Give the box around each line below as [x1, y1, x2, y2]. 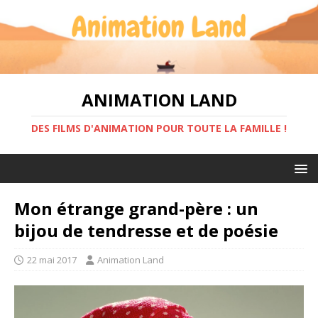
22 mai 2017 [27, 253, 77, 266]
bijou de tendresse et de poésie [14, 218, 278, 242]
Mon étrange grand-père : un [14, 196, 258, 220]
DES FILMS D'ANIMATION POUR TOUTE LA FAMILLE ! [31, 121, 287, 135]
